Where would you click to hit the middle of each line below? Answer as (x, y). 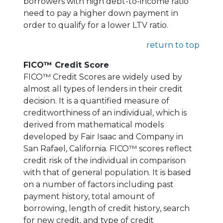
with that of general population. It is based (107, 172)
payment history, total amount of (89, 196)
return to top (173, 45)
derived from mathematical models (94, 124)
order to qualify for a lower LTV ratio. (96, 25)
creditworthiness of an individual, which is (105, 112)
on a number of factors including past (99, 184)
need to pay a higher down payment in (101, 13)
